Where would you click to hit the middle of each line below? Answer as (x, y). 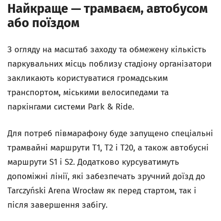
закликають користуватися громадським (88, 78)
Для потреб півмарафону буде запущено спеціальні (110, 133)
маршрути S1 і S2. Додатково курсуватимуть (93, 162)
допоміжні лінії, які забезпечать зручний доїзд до (106, 176)
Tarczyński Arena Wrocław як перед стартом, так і (102, 191)
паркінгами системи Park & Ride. (71, 107)
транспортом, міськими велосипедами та (88, 92)
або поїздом (43, 23)
